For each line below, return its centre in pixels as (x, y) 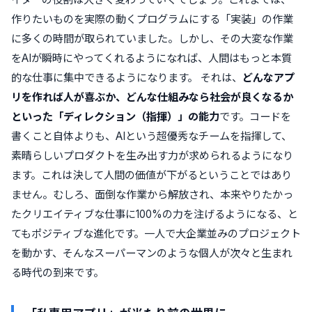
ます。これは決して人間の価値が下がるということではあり (151, 175)
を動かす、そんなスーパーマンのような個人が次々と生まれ (152, 253)
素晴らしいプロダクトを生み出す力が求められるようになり (152, 155)
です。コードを (255, 116)
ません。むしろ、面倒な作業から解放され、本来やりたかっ (152, 194)
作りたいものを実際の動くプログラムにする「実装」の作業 (152, 19)
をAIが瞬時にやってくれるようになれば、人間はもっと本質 (151, 58)
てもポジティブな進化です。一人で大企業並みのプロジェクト (156, 233)
